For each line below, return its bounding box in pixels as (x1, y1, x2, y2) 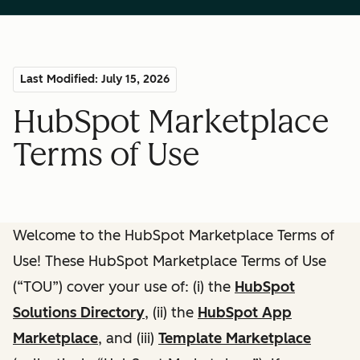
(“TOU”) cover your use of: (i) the (13, 277, 235, 296)
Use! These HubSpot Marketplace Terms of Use (13, 252, 326, 270)
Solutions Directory (13, 303, 145, 321)
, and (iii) (98, 329, 158, 347)
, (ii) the (145, 303, 198, 321)
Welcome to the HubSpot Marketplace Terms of (13, 226, 334, 244)
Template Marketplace (158, 329, 311, 347)
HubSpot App (198, 303, 292, 321)
